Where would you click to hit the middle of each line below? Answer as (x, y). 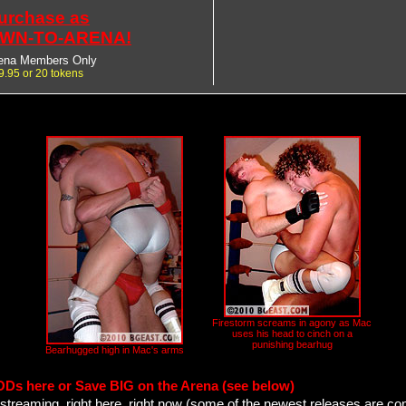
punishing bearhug (292, 344)
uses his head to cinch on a (292, 333)
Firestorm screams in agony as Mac (292, 323)
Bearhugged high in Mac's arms (114, 350)
